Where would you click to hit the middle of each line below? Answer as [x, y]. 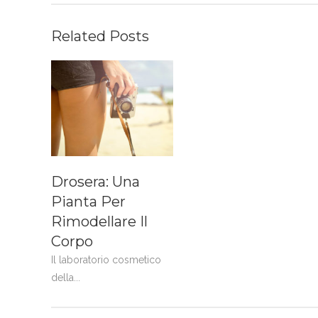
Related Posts [100, 37]
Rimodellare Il [99, 222]
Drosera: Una [95, 182]
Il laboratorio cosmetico [106, 260]
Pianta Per [88, 202]
